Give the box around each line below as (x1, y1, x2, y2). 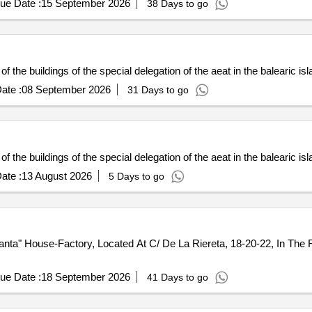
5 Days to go (108, 171, 164, 182)
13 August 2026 (21, 170, 92, 182)
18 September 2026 (40, 271, 130, 283)
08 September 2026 (21, 84, 111, 95)
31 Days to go (127, 84, 189, 95)
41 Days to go (146, 272, 208, 283)
